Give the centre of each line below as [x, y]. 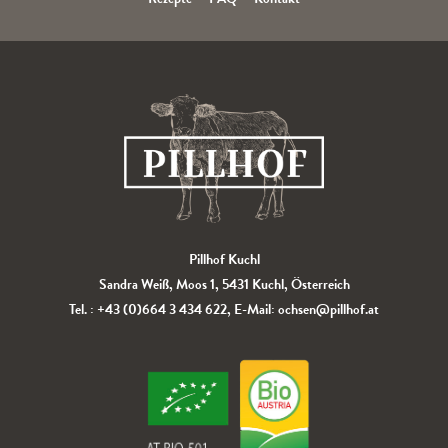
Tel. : [83, 309]
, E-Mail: [252, 309]
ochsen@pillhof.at [328, 309]
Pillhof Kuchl [224, 259]
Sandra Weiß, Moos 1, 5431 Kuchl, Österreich [224, 284]
